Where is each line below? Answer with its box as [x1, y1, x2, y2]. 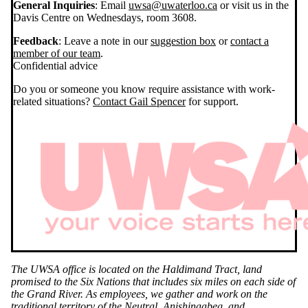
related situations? [13, 95, 93, 107]
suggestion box [151, 34, 216, 47]
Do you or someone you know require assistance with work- [13, 82, 275, 95]
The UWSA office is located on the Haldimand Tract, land [11, 263, 262, 275]
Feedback [13, 34, 58, 47]
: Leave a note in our [58, 34, 151, 47]
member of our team [13, 47, 100, 59]
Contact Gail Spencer [93, 95, 186, 107]
